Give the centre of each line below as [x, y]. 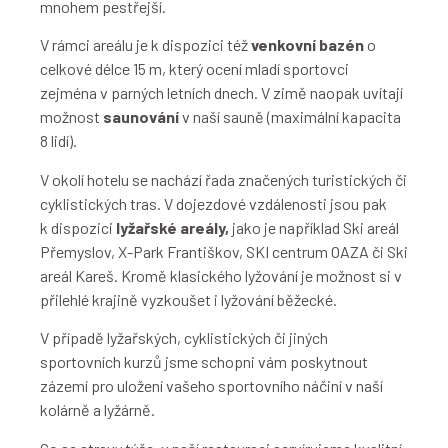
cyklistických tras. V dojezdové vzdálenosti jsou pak [213, 203]
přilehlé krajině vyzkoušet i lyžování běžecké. [188, 299]
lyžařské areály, [172, 227]
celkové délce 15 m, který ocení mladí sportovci [194, 69]
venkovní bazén [307, 45]
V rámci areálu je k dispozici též [145, 45]
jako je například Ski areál [314, 227]
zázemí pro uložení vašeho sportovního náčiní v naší [211, 386]
